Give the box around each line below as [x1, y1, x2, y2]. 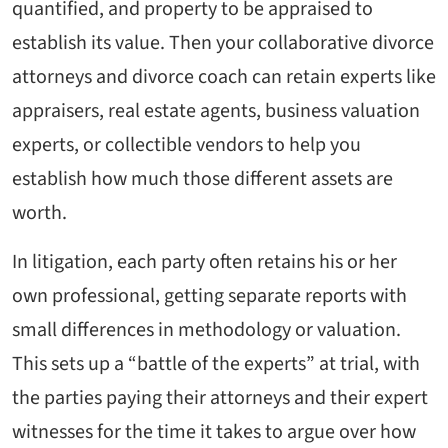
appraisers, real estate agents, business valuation [12, 97, 420, 126]
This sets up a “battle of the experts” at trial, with [12, 350, 420, 379]
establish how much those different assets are [12, 165, 393, 194]
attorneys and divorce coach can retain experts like [12, 63, 436, 92]
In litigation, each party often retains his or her [12, 248, 397, 277]
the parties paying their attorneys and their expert [12, 384, 428, 413]
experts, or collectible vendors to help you [12, 131, 361, 160]
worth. [12, 199, 67, 228]
